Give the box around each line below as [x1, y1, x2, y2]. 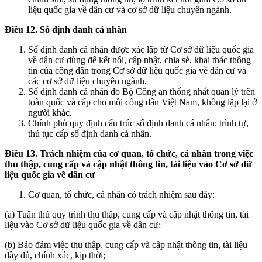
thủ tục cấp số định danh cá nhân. [28, 128, 151, 139]
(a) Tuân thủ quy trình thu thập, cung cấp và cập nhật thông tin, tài [5, 209, 249, 219]
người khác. [28, 107, 72, 118]
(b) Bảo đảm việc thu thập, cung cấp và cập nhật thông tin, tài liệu [5, 239, 247, 250]
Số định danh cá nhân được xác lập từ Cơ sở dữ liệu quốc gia [28, 44, 254, 54]
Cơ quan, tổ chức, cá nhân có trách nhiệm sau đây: [28, 189, 215, 199]
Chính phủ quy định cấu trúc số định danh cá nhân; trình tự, [28, 118, 249, 128]
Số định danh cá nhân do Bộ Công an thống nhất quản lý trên [28, 86, 255, 96]
